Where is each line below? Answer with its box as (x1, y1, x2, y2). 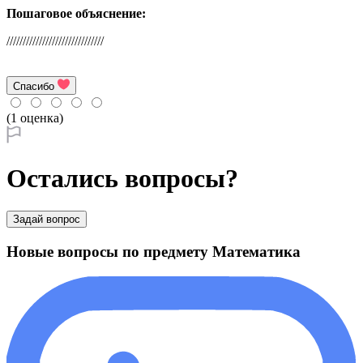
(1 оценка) (6, 110, 63, 125)
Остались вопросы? (6, 164, 238, 194)
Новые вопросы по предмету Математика (6, 243, 301, 261)
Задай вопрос (13, 213, 80, 226)
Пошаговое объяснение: (6, 6, 146, 20)
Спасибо (13, 79, 54, 92)
